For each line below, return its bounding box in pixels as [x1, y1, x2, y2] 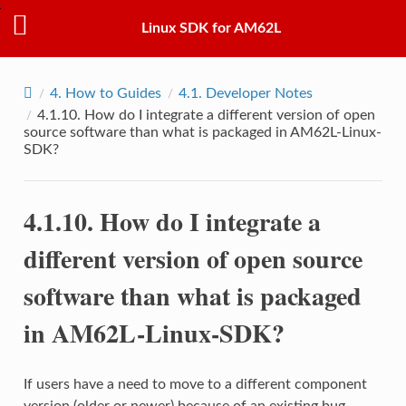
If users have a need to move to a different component [23, 376, 367, 391]
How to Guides [64, 85, 161, 101]
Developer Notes [205, 85, 313, 101]
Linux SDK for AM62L [141, 21, 281, 36]
